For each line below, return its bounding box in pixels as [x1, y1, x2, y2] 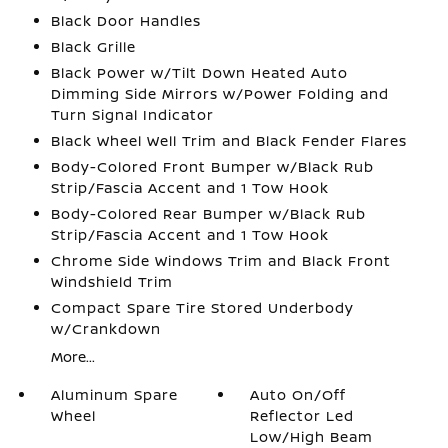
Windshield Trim [50, 272, 173, 291]
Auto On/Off [250, 385, 347, 404]
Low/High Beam [250, 427, 374, 446]
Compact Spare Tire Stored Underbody [50, 298, 354, 317]
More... [50, 347, 95, 366]
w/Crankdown [50, 319, 161, 338]
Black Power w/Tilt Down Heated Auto [50, 63, 348, 82]
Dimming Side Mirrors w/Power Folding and [50, 84, 389, 103]
